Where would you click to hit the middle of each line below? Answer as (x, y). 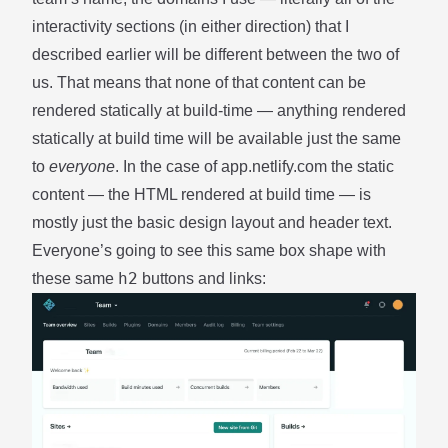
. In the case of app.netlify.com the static (254, 166)
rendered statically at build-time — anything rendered (219, 110)
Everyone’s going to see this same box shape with (209, 250)
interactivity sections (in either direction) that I (190, 26)
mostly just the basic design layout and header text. (212, 222)
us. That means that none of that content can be (199, 82)
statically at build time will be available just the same (216, 138)
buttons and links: (202, 278)
